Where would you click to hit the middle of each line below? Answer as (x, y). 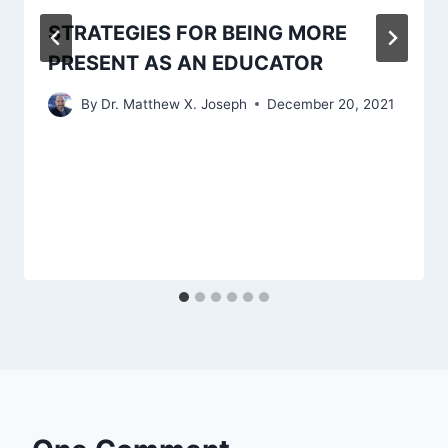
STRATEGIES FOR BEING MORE (197, 33)
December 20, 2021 (331, 103)
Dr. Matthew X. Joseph (174, 103)
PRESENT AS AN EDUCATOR (185, 63)
